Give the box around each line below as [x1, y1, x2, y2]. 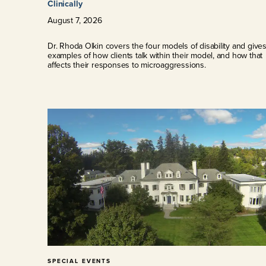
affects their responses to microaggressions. [47, 58, 206, 71]
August [47, 14, 74, 27]
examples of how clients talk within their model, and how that [47, 49, 263, 62]
